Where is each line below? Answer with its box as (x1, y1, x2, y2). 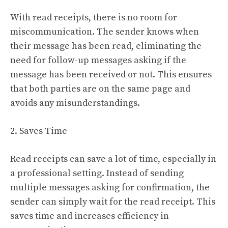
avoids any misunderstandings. (10, 97, 140, 109)
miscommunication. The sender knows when (10, 25, 199, 38)
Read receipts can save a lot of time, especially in (10, 153, 216, 165)
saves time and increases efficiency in (10, 210, 169, 222)
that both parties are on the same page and (10, 82, 190, 95)
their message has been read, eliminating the (10, 40, 202, 52)
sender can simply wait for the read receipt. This (10, 195, 215, 208)
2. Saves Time (10, 125, 67, 137)
